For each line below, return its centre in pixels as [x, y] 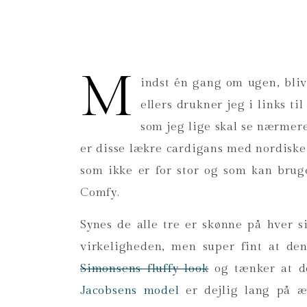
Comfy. [100, 193]
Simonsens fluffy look [145, 269]
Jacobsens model [130, 291]
